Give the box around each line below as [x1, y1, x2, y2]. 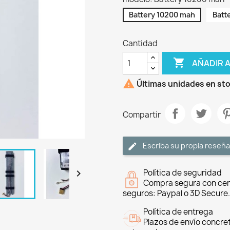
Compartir [123, 109, 161, 120]
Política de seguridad [143, 167, 222, 179]
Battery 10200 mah [129, 10, 195, 20]
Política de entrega [143, 206, 213, 218]
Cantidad [123, 38, 158, 49]
